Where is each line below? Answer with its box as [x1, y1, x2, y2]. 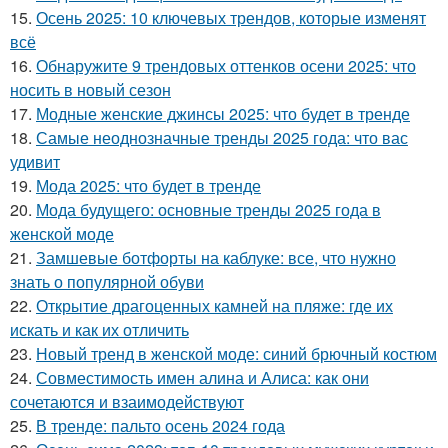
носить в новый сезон [10, 78, 171, 102]
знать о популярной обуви [10, 270, 204, 294]
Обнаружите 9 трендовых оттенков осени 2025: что [36, 54, 416, 78]
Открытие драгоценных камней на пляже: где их [36, 294, 393, 318]
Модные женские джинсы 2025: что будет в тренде [36, 102, 410, 126]
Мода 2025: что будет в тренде [36, 174, 261, 198]
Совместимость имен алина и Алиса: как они [36, 366, 369, 390]
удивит [10, 150, 60, 174]
